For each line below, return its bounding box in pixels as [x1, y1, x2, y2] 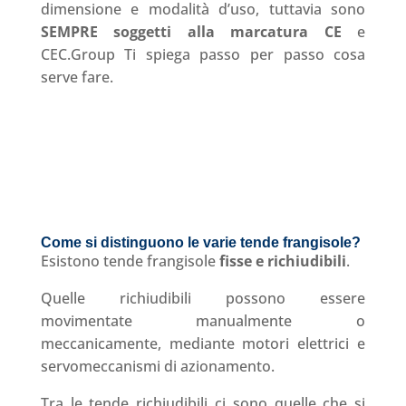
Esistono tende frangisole [40, 250, 219, 271]
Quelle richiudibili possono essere [40, 287, 366, 308]
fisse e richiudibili [218, 250, 346, 271]
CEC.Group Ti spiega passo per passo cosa [40, 43, 366, 64]
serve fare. [40, 66, 113, 87]
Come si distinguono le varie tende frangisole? [40, 234, 361, 250]
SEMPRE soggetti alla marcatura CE [40, 21, 358, 42]
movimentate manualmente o [40, 310, 366, 331]
